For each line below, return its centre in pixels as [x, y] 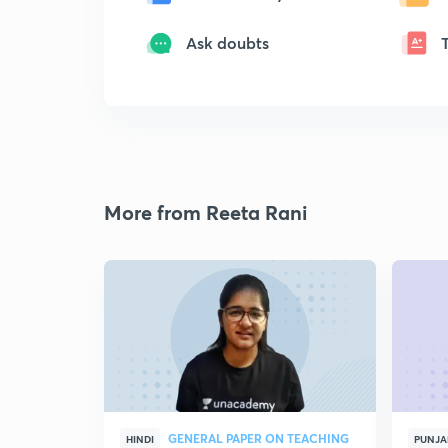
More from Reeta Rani [205, 212]
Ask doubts [227, 42]
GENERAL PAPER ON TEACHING [258, 438]
